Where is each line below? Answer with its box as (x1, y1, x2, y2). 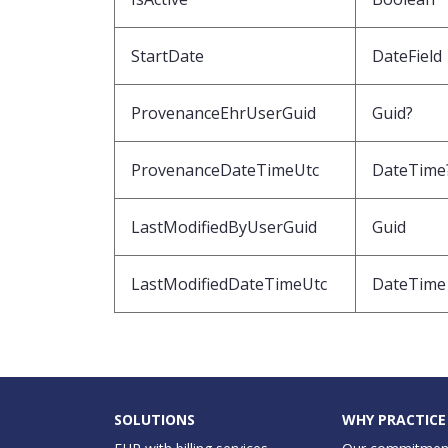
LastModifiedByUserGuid (131, 215, 317, 238)
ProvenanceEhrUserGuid (131, 101, 316, 124)
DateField (372, 44, 442, 67)
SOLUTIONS (114, 409, 195, 429)
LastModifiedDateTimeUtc (131, 272, 327, 295)
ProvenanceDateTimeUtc (131, 158, 319, 181)
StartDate (131, 44, 204, 67)
